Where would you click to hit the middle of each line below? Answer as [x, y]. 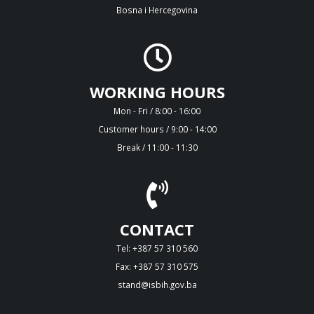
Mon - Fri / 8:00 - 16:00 [157, 110]
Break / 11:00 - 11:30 [157, 147]
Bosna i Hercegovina [157, 9]
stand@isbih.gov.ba [157, 284]
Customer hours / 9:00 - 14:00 [157, 129]
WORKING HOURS [157, 91]
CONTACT [157, 229]
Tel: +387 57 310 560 [157, 248]
